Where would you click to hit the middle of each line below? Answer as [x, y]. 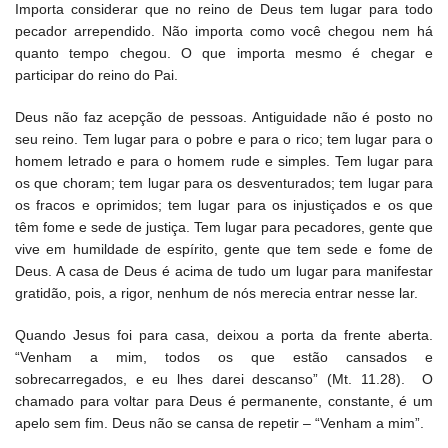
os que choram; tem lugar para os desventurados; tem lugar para [224, 183]
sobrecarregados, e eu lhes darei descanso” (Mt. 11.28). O [224, 379]
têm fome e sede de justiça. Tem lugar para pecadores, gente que [224, 227]
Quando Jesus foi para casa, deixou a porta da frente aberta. [224, 335]
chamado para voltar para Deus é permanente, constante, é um [224, 401]
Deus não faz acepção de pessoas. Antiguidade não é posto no [224, 117]
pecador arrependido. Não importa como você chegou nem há [224, 31]
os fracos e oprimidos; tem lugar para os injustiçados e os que [224, 205]
